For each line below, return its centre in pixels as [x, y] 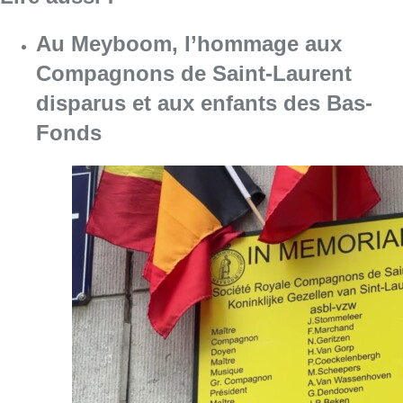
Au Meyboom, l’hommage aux [189, 44]
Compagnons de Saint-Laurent [194, 74]
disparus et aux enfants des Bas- [204, 103]
